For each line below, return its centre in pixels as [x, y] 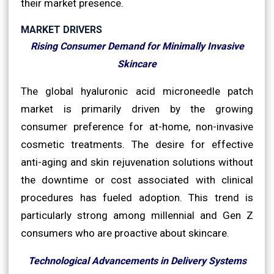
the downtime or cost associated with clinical [137, 180]
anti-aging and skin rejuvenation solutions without [137, 162]
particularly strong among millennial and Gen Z [137, 215]
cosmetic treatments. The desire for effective [137, 144]
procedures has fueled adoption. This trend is [137, 197]
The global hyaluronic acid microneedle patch [137, 91]
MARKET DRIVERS [61, 29]
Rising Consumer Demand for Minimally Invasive [137, 46]
